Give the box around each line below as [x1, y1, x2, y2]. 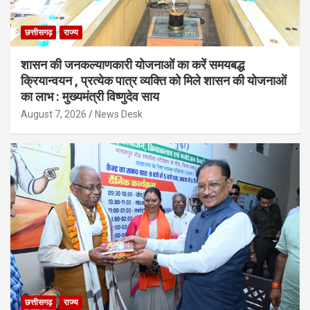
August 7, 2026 [21, 108, 86, 120]
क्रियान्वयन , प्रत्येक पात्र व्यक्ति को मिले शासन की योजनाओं [21, 73, 286, 88]
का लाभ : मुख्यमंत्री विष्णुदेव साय [21, 89, 159, 104]
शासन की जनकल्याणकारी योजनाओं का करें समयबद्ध [21, 57, 244, 72]
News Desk [95, 108, 143, 120]
